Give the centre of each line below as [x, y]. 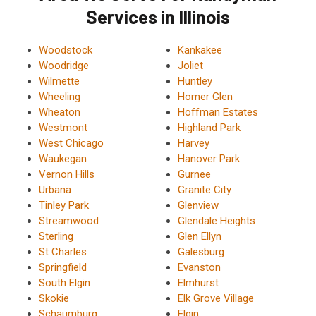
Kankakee [200, 50]
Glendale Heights [216, 220]
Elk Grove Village [215, 298]
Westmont [63, 127]
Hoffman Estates [218, 112]
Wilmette [59, 81]
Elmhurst [198, 282]
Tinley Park [64, 205]
